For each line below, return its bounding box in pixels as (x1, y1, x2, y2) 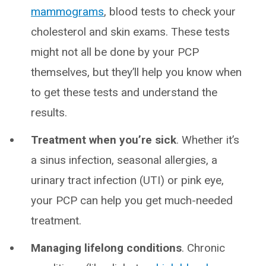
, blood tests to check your (104, 5, 236, 18)
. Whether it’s (176, 133, 239, 147)
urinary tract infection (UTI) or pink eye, (31, 173, 224, 187)
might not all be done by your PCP (31, 45, 199, 59)
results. (31, 106, 67, 119)
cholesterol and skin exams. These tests (31, 25, 230, 39)
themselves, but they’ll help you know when (31, 65, 242, 79)
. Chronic (182, 241, 225, 255)
